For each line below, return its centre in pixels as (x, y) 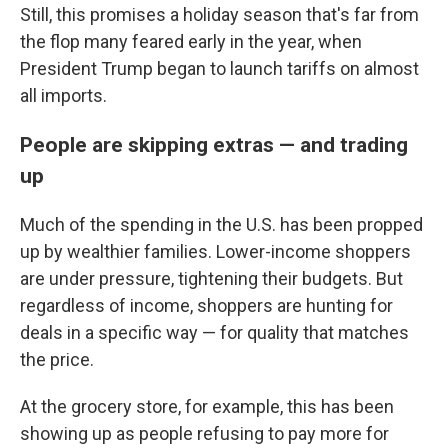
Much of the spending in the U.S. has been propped (221, 224)
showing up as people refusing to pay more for (204, 433)
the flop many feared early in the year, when (191, 41)
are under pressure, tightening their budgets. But (211, 278)
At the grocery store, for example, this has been (207, 406)
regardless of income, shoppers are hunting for (206, 305)
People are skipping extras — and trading (214, 144)
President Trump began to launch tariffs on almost (219, 68)
